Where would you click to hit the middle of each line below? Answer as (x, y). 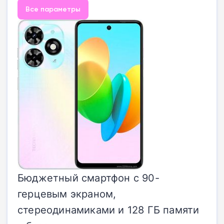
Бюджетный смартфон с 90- (88, 177)
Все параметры (53, 9)
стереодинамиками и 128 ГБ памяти (108, 209)
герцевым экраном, (67, 193)
